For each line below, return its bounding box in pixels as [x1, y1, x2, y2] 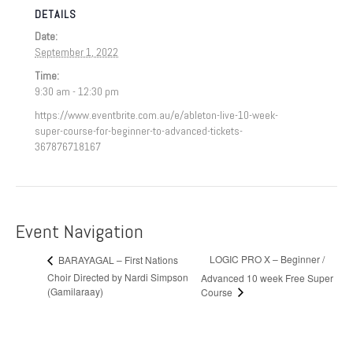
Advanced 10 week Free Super [200, 270, 333, 284]
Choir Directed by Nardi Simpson [47, 270, 188, 284]
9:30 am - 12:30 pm [35, 84, 119, 98]
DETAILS [35, 7, 76, 21]
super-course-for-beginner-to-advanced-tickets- [35, 124, 243, 138]
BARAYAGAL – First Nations [56, 252, 178, 266]
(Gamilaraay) [47, 284, 103, 298]
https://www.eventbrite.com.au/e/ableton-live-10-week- [35, 108, 278, 122]
